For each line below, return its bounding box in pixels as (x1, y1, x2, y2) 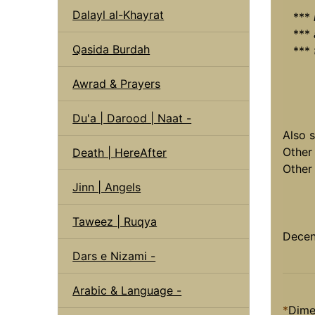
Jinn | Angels (72, 179, 141, 194)
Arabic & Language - (72, 283, 182, 297)
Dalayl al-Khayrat (72, 7, 165, 22)
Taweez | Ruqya (72, 214, 157, 229)
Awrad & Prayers (72, 76, 161, 91)
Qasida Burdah (72, 41, 150, 56)
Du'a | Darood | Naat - (72, 110, 192, 125)
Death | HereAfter (72, 145, 167, 160)
